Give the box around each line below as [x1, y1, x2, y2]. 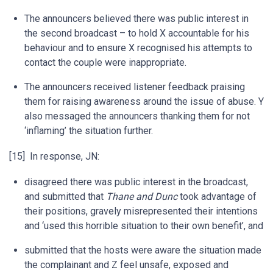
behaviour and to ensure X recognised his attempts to [24, 42, 252, 54]
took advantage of [177, 191, 257, 202]
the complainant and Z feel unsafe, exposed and [24, 259, 229, 271]
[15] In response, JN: [9, 151, 99, 162]
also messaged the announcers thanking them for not [24, 110, 250, 122]
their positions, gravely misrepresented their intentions [24, 205, 258, 217]
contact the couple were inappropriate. [24, 57, 186, 68]
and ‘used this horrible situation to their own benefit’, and [24, 220, 263, 232]
